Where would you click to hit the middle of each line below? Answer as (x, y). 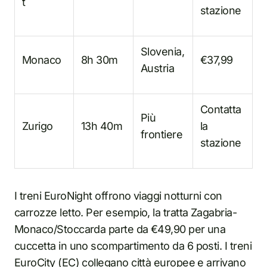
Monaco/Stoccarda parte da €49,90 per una (120, 229)
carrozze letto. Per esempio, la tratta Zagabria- (126, 212)
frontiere (162, 134)
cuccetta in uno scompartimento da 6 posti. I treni (133, 246)
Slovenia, (163, 52)
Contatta (221, 109)
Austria (158, 68)
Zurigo (38, 126)
